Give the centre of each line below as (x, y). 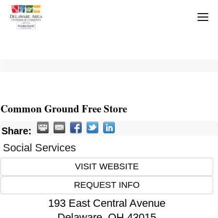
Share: (16, 131)
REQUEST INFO (107, 185)
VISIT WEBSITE (107, 167)
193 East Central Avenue (107, 203)
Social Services (39, 148)
